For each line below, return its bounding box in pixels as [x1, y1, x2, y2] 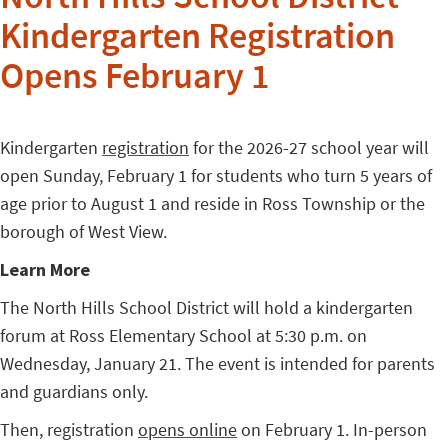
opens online [138, 418, 237, 441]
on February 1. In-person [237, 418, 427, 441]
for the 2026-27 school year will [189, 136, 429, 159]
